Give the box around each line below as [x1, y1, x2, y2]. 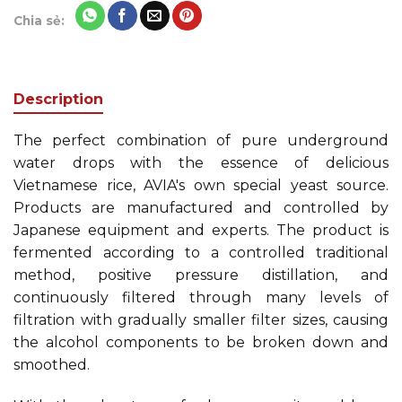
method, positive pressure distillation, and [13, 266, 389, 284]
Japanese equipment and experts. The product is [13, 221, 389, 239]
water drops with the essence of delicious [13, 153, 389, 171]
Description [13, 91, 103, 109]
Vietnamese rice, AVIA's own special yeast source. [13, 176, 389, 194]
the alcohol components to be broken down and [13, 333, 389, 351]
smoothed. [13, 355, 90, 373]
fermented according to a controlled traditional [13, 243, 389, 261]
